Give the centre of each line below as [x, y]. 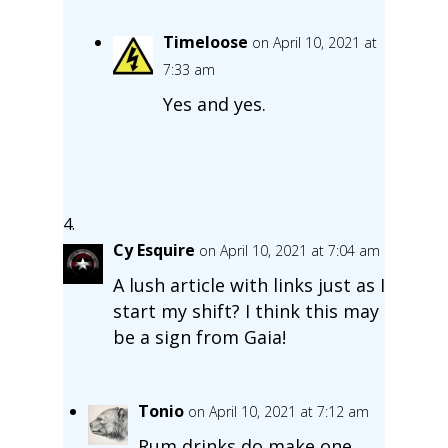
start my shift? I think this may [245, 310]
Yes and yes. [214, 103]
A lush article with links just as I [248, 284]
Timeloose [205, 41]
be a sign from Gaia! [199, 336]
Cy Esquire [153, 249]
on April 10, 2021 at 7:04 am [289, 250]
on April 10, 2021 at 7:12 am [278, 411]
